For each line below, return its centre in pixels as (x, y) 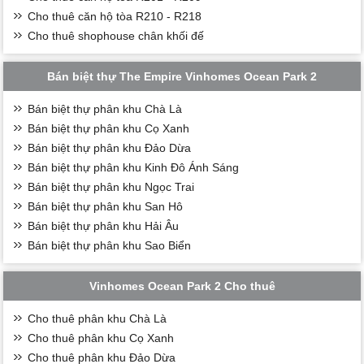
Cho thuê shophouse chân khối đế (116, 35)
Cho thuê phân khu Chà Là (97, 318)
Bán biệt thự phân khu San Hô (106, 206)
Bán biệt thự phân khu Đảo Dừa (110, 147)
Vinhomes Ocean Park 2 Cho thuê (182, 286)
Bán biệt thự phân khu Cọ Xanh (109, 128)
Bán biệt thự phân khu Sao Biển (110, 245)
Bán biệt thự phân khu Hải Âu (104, 225)
